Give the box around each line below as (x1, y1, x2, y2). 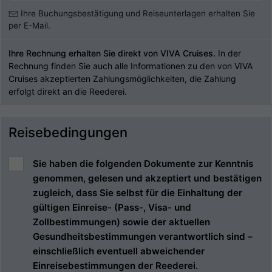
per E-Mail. (8, 21, 50, 30)
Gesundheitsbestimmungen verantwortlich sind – (33, 231, 253, 242)
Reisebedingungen (8, 124, 127, 140)
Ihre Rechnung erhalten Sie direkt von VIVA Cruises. (8, 48, 216, 58)
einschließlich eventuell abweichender (33, 245, 205, 257)
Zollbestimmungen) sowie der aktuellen (33, 216, 210, 228)
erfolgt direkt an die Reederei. (8, 86, 127, 97)
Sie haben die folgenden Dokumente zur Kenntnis (33, 158, 253, 169)
